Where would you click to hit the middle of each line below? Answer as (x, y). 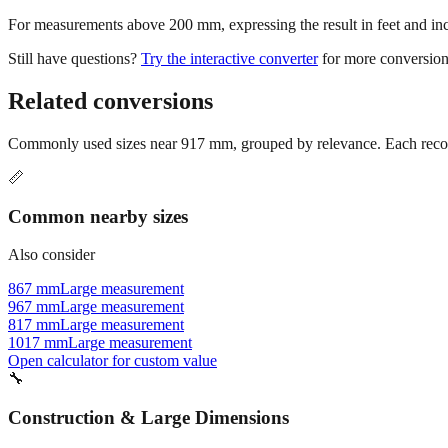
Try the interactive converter (229, 59)
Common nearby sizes (98, 216)
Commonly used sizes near (94, 143)
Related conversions (110, 101)
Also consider (51, 255)
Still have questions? (72, 59)
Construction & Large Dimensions (148, 418)
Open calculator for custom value (112, 361)
